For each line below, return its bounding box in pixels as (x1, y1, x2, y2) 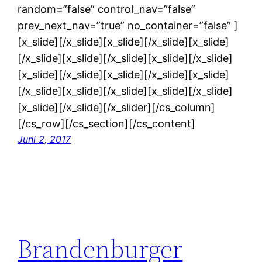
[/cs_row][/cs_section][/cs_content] (18, 118, 196, 130)
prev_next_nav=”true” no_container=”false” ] (18, 19, 239, 32)
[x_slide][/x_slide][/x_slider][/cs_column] (18, 101, 216, 114)
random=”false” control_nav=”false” (18, 3, 196, 16)
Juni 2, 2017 (18, 133, 71, 146)
